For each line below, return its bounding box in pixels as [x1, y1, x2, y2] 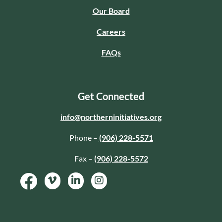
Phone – [69, 132, 99, 142]
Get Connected [78, 90, 144, 102]
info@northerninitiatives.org [60, 111, 162, 121]
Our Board [92, 5, 130, 15]
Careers [97, 26, 125, 36]
